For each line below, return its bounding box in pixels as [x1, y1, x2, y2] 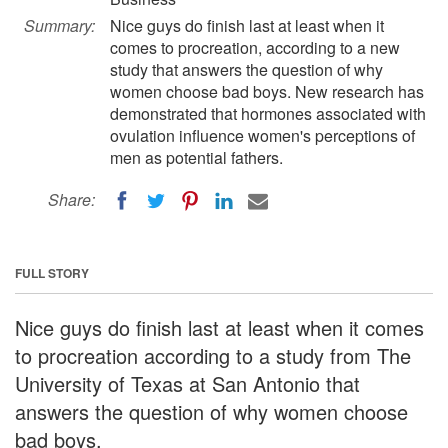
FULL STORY [15, 263, 89, 282]
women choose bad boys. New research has [110, 80, 424, 103]
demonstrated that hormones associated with [110, 102, 426, 125]
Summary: [24, 14, 95, 37]
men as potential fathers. [110, 146, 283, 169]
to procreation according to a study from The [15, 340, 411, 370]
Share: [48, 188, 95, 211]
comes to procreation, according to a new [110, 36, 400, 59]
